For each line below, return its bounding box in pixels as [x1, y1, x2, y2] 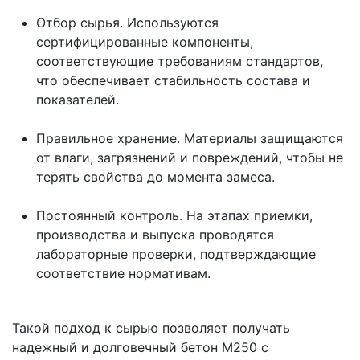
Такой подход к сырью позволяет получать [12, 320, 290, 337]
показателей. [36, 92, 119, 108]
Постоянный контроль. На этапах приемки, [36, 207, 313, 224]
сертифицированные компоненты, [36, 34, 253, 51]
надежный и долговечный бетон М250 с [12, 339, 268, 356]
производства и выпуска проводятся [36, 227, 274, 243]
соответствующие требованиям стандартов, [36, 53, 323, 70]
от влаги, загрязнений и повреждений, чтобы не [36, 149, 343, 166]
